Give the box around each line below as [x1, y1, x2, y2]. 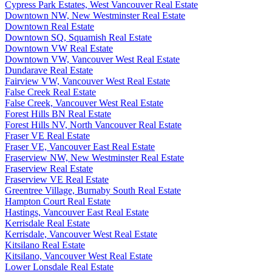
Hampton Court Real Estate [5, 196, 110, 207]
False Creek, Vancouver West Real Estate [5, 98, 163, 109]
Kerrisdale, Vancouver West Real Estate [5, 229, 157, 240]
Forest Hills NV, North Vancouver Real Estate [5, 120, 182, 131]
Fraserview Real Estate [5, 163, 93, 174]
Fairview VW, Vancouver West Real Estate [5, 76, 170, 87]
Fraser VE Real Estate [5, 131, 90, 141]
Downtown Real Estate [5, 21, 94, 32]
